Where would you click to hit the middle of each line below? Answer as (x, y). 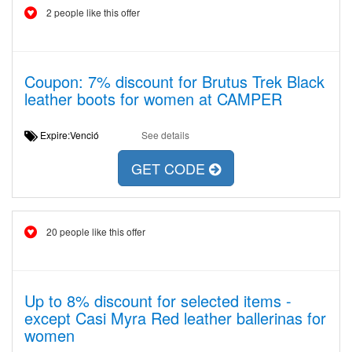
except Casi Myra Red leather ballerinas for (175, 318)
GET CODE (170, 169)
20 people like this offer (96, 231)
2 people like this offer (93, 12)
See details (165, 135)
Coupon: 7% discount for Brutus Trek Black (174, 81)
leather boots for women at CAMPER (153, 99)
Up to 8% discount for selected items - (158, 301)
